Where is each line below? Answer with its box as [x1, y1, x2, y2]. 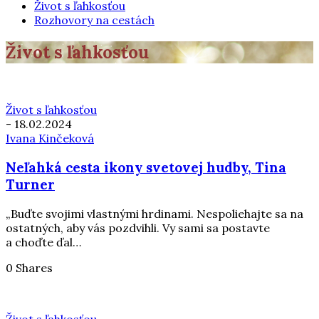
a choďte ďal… [6, 234, 81, 249]
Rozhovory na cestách [34, 12, 155, 27]
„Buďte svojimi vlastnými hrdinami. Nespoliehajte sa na [6, 206, 303, 221]
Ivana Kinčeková [6, 131, 94, 146]
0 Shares [6, 260, 53, 275]
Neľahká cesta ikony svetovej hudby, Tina [6, 159, 286, 177]
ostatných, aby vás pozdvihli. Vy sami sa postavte [6, 220, 270, 235]
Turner [6, 176, 55, 194]
